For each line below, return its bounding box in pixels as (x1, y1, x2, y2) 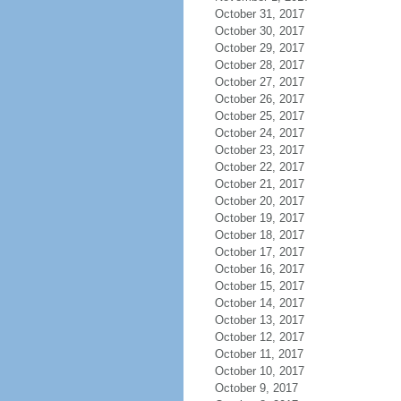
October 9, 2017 (214, 381, 298, 395)
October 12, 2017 (214, 330, 304, 344)
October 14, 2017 (214, 296, 304, 310)
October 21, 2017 (214, 177, 304, 191)
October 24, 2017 (214, 126, 304, 140)
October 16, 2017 (214, 262, 304, 276)
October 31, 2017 (214, 7, 304, 21)
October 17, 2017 (214, 245, 304, 259)
